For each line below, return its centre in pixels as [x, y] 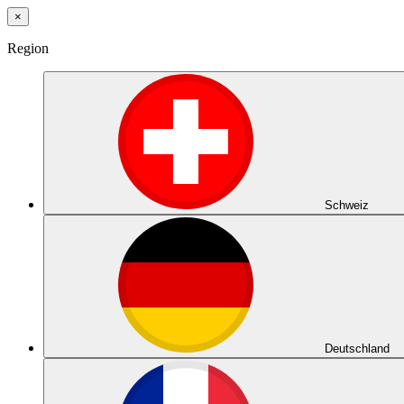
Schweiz [347, 205]
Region [28, 48]
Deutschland [357, 349]
